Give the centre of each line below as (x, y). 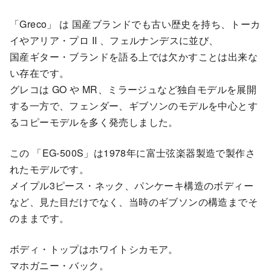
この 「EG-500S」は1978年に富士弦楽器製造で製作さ (132, 153)
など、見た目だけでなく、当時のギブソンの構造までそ (134, 202)
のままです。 (40, 218)
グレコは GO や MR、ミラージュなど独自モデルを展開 (133, 90)
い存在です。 (40, 73)
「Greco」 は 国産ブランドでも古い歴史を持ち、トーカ (135, 24)
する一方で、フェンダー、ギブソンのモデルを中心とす (134, 106)
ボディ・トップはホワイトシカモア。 (94, 249)
